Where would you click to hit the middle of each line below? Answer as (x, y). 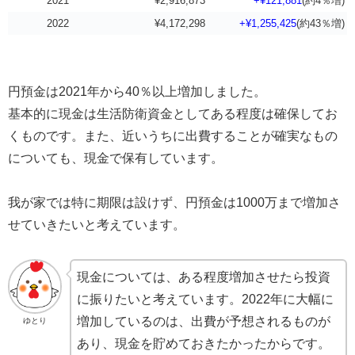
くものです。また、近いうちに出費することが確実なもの (173, 136)
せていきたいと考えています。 (97, 225)
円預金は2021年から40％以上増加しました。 (137, 91)
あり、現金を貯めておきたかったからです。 (204, 344)
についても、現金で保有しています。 (116, 158)
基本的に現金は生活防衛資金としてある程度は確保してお (173, 113)
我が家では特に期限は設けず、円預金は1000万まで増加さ (174, 203)
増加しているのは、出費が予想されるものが (204, 322)
